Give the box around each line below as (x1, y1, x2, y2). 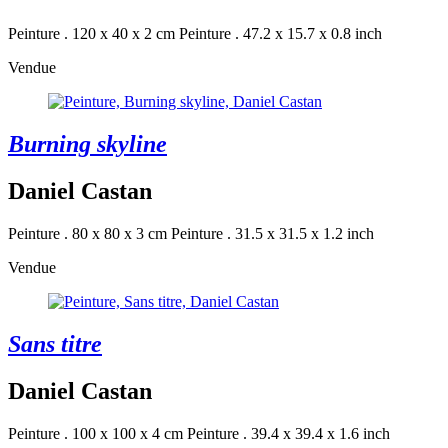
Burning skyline (8, 131, 167, 157)
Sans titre (8, 330, 102, 357)
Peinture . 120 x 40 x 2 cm (8, 25, 175, 43)
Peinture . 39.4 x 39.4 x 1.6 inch (187, 424, 390, 442)
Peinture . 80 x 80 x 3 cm (8, 224, 167, 242)
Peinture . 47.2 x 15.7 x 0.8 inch (179, 25, 382, 43)
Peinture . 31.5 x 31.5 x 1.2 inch (171, 224, 374, 242)
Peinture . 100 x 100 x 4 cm (8, 424, 183, 442)
